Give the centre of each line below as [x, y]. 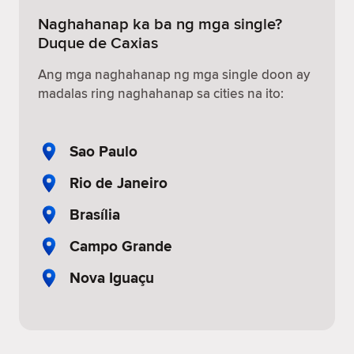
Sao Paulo [104, 151]
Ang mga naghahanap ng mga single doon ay [174, 74]
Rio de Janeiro [119, 183]
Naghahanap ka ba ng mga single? [160, 23]
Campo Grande [121, 246]
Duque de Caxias [98, 42]
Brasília [95, 214]
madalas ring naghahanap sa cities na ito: [161, 93]
